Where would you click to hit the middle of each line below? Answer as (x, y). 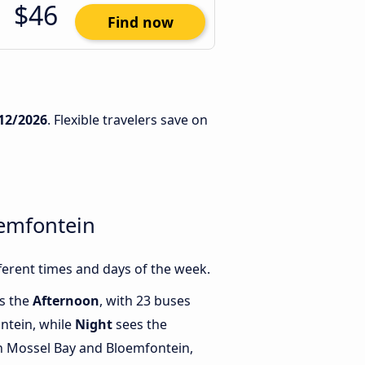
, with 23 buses (145, 301)
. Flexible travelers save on (128, 120)
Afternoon (66, 301)
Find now (140, 22)
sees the (140, 325)
